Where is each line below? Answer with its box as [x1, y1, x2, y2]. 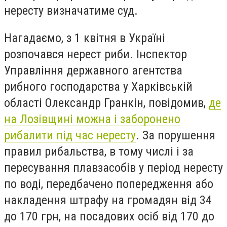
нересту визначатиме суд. [4, 4, 138, 18]
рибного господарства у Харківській [4, 79, 193, 94]
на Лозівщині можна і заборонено [4, 111, 180, 126]
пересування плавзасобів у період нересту [4, 160, 223, 175]
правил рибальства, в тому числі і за [4, 144, 194, 159]
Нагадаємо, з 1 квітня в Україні [4, 30, 165, 45]
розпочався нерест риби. [4, 47, 136, 61]
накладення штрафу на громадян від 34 [4, 193, 212, 207]
